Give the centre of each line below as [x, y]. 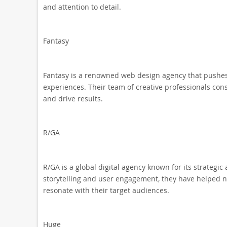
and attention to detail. [82, 7]
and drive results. [73, 99]
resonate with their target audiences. [106, 190]
